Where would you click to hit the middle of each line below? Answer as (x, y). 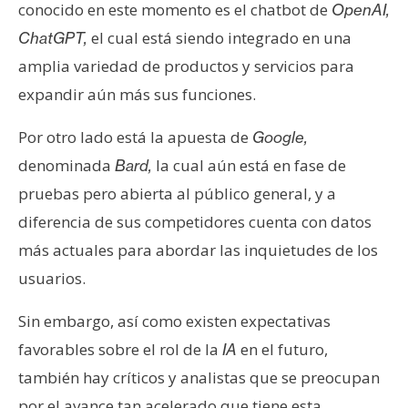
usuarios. (52, 279)
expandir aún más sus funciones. (137, 95)
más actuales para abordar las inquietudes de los (198, 250)
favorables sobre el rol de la (120, 350)
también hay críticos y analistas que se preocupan (199, 378)
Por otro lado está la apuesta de (135, 138)
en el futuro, (282, 350)
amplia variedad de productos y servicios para (186, 66)
